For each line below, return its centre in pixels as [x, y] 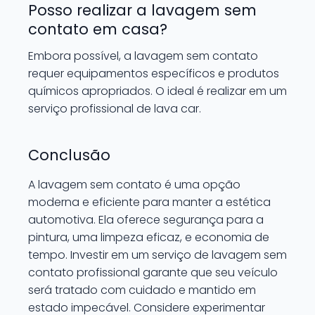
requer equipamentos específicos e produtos [154, 73]
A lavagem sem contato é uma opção [134, 184]
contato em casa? [98, 29]
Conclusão [69, 155]
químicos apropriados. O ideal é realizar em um [157, 91]
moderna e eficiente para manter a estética [149, 202]
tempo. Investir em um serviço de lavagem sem [157, 255]
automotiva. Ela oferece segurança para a [146, 219]
